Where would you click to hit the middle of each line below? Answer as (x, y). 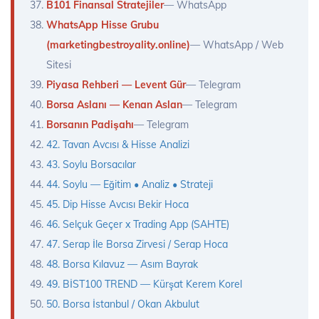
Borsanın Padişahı (90, 125)
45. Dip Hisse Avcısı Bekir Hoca (117, 205)
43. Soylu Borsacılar (91, 165)
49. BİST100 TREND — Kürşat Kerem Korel (144, 284)
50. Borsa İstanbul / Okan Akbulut (123, 304)
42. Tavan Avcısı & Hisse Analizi (118, 145)
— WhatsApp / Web (237, 45)
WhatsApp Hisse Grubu (103, 25)
